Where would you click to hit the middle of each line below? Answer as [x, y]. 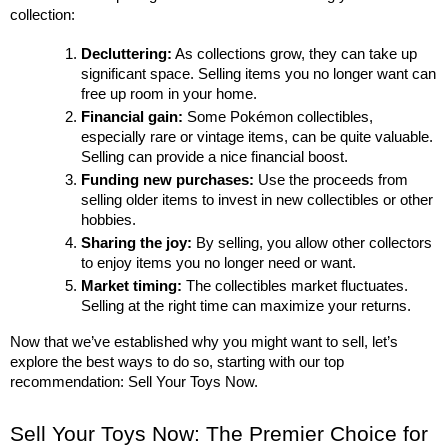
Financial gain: [132, 117]
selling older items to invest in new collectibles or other [257, 200]
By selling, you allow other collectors [312, 243]
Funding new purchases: [168, 180]
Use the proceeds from [331, 180]
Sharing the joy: [137, 243]
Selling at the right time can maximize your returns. [246, 306]
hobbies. [109, 220]
